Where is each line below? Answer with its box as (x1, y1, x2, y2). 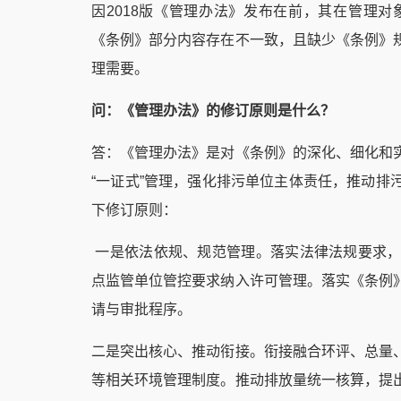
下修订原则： (91, 202, 177, 218)
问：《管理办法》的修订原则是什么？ (91, 103, 335, 118)
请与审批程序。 (91, 302, 192, 317)
